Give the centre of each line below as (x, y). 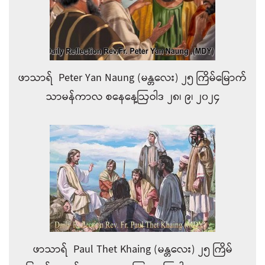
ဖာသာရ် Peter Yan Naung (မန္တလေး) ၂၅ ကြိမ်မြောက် (132, 79)
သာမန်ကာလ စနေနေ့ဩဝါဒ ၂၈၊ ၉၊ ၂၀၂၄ (132, 98)
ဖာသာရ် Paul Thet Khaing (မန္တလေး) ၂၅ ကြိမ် (132, 250)
